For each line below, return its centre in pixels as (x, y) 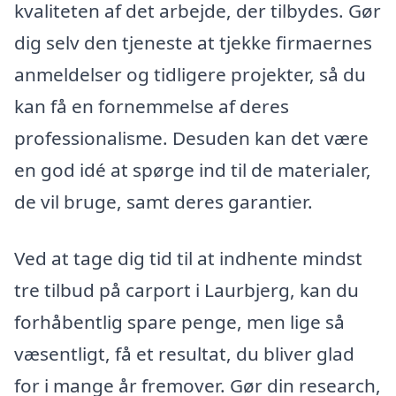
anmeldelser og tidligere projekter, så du (190, 75)
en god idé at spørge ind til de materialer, (193, 170)
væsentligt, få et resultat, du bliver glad (184, 353)
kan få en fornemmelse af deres (152, 107)
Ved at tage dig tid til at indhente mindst (188, 258)
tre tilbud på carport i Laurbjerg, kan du (187, 289)
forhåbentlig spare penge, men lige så (179, 321)
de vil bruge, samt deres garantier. (164, 202)
